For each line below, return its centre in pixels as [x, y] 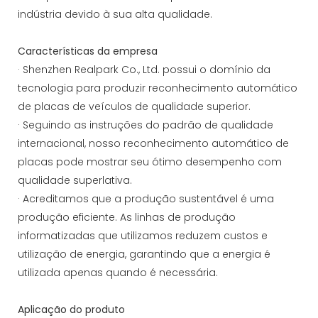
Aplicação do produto [71, 309]
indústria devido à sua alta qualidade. [115, 14]
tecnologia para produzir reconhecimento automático [158, 88]
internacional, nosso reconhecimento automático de [153, 143]
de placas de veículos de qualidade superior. [134, 106]
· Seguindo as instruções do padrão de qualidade [146, 125]
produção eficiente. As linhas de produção [127, 217]
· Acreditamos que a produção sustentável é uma [146, 198]
